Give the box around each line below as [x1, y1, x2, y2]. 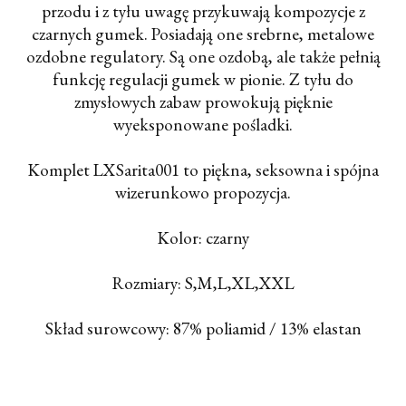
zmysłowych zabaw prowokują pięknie [73, 91, 333, 114]
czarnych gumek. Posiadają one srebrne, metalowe [32, 23, 374, 46]
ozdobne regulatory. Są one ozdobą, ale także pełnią [25, 45, 381, 69]
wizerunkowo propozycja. [115, 181, 291, 205]
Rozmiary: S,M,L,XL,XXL [111, 272, 295, 295]
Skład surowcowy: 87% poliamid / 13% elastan [44, 317, 362, 341]
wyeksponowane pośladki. [113, 113, 293, 137]
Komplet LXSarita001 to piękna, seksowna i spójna [27, 159, 379, 182]
